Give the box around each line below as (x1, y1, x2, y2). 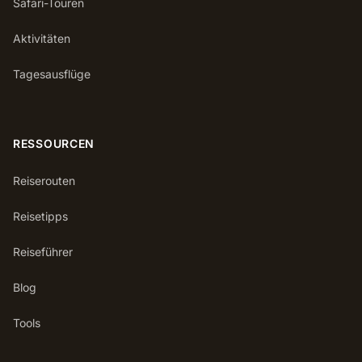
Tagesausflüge (13, 67, 90, 81)
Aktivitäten (13, 32, 70, 45)
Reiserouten (13, 174, 75, 187)
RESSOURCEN (13, 137, 95, 150)
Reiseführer (13, 245, 73, 259)
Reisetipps (13, 209, 68, 223)
